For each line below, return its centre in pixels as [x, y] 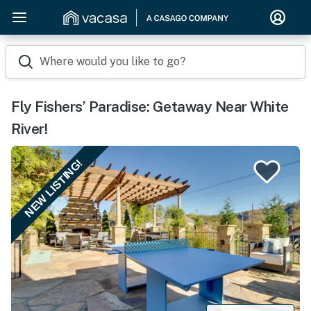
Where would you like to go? [113, 61]
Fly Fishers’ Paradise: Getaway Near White [150, 107]
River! [29, 129]
